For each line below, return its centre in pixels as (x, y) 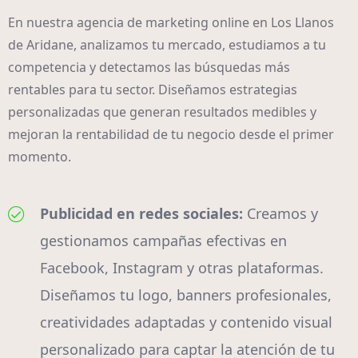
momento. (40, 157)
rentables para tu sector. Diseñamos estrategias (153, 90)
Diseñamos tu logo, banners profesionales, (186, 295)
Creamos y (282, 214)
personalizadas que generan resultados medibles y (162, 112)
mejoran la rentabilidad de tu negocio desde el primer (171, 135)
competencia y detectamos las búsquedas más (149, 68)
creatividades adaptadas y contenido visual (186, 322)
